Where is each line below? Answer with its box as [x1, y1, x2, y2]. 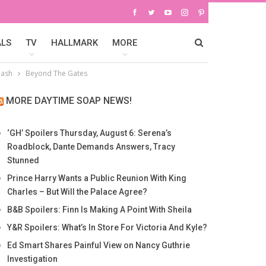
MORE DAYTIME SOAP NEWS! [5, 95, 132, 106]
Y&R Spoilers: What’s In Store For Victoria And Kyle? [7, 223, 207, 232]
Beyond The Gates [26, 68, 87, 78]
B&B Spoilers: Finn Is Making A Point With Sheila [7, 205, 192, 214]
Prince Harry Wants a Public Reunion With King [7, 173, 186, 183]
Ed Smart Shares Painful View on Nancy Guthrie [7, 240, 190, 250]
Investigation [7, 254, 58, 264]
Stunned [7, 156, 39, 165]
